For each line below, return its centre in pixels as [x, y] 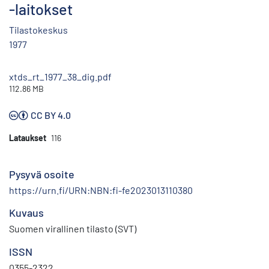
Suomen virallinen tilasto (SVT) [73, 229]
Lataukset [28, 138]
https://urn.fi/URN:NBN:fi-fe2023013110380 [101, 190]
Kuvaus [26, 213]
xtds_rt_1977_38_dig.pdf [60, 77]
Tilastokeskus [38, 30]
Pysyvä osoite [42, 174]
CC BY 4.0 [51, 115]
